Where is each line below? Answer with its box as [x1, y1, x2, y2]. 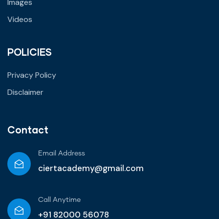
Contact [7, 123, 48, 135]
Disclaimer [7, 87, 44, 97]
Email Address [38, 150, 85, 157]
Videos [7, 14, 32, 24]
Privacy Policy [7, 69, 56, 80]
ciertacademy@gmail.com [38, 162, 144, 174]
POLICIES [7, 45, 52, 58]
